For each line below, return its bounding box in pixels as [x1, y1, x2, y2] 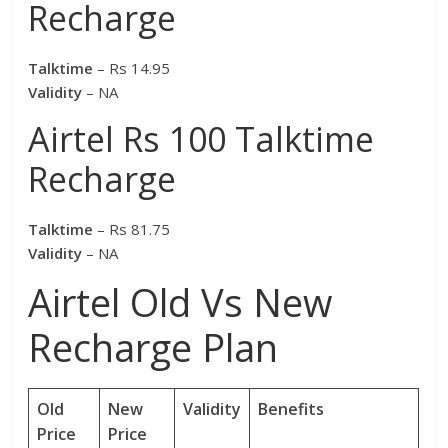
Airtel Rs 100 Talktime [28, 116, 375, 163]
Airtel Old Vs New [28, 276, 333, 329]
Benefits [258, 398, 325, 421]
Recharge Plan [28, 321, 279, 374]
